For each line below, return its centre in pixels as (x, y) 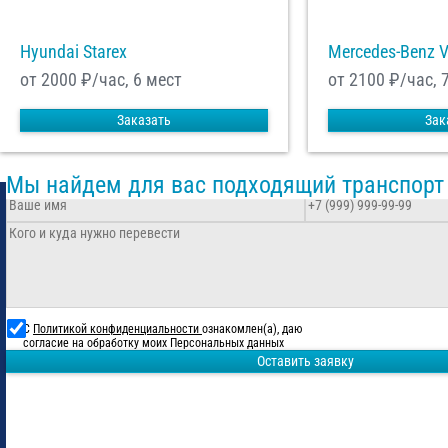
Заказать (144, 120)
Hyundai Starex (73, 52)
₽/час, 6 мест (129, 80)
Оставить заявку (305, 361)
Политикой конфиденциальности (117, 329)
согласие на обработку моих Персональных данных (153, 343)
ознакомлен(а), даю (252, 329)
